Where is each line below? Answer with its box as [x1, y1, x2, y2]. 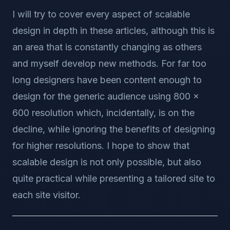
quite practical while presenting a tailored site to [12, 173, 215, 184]
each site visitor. [12, 189, 81, 200]
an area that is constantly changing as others [12, 42, 202, 52]
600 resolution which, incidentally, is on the [12, 107, 195, 118]
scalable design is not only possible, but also [12, 157, 201, 167]
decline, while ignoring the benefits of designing [12, 124, 215, 135]
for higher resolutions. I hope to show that [12, 140, 189, 151]
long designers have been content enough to [12, 74, 202, 85]
